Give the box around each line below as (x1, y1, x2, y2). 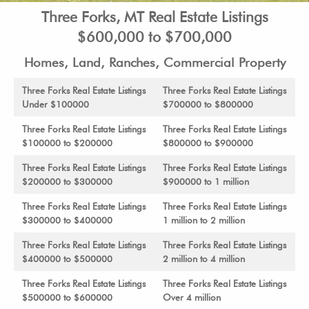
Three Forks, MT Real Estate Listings (41, 8, 268, 26)
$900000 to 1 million (163, 176, 249, 188)
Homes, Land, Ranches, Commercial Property (23, 54, 286, 70)
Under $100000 (22, 99, 89, 110)
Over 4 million (163, 292, 221, 303)
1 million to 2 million (163, 215, 245, 226)
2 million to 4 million (163, 253, 245, 265)
